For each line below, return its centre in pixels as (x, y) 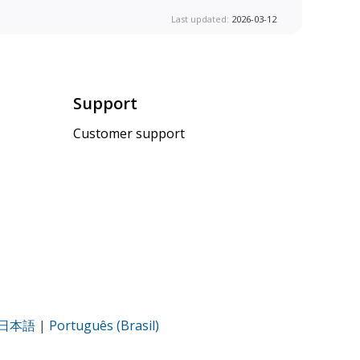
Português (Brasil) (104, 326)
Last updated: (201, 18)
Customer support (129, 134)
